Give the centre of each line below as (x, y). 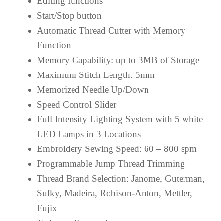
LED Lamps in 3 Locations (89, 134)
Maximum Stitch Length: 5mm (96, 75)
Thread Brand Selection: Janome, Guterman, (121, 178)
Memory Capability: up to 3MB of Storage (118, 60)
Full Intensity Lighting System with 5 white (120, 119)
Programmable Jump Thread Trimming (111, 164)
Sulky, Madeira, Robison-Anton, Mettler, (115, 193)
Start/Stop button (69, 16)
